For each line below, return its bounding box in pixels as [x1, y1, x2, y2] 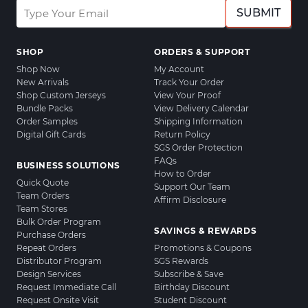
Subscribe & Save [154, 269, 223, 280]
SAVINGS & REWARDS [154, 225, 257, 236]
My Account [154, 64, 204, 75]
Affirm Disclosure [154, 195, 226, 206]
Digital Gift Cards [16, 129, 86, 140]
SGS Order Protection [154, 142, 243, 153]
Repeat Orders [16, 243, 76, 254]
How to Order [154, 168, 211, 179]
